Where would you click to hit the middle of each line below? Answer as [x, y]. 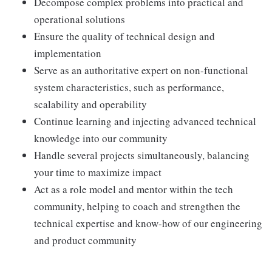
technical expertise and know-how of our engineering [148, 223]
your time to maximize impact [98, 172]
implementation [68, 53]
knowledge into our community [101, 138]
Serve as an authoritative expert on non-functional [141, 70]
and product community [85, 240]
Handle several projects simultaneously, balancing [142, 155]
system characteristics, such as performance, [129, 87]
